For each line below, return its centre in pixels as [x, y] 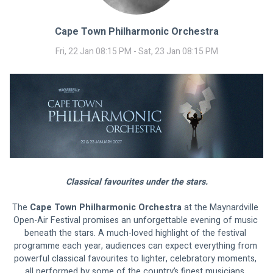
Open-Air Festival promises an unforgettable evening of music [136, 221]
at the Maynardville [221, 208]
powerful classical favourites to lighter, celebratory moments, [136, 259]
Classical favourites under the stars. [136, 182]
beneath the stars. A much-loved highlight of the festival [136, 233]
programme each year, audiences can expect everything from [136, 246]
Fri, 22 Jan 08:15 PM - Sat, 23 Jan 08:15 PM [136, 51]
